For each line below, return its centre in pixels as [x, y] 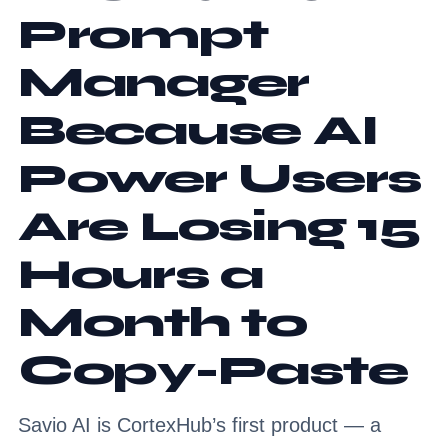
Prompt [143, 34]
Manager [164, 82]
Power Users [220, 178]
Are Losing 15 [219, 226]
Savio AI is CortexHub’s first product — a [199, 424]
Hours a [141, 274]
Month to [162, 322]
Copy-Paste [213, 370]
